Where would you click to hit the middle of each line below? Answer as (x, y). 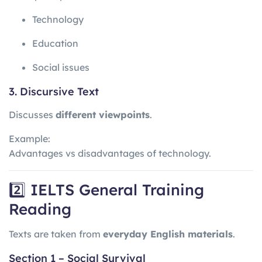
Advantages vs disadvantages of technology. (110, 153)
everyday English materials (168, 234)
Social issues (61, 68)
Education (55, 44)
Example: (30, 138)
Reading (40, 209)
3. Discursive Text (54, 92)
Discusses (32, 114)
